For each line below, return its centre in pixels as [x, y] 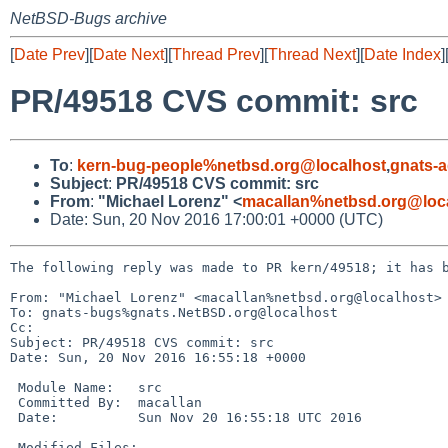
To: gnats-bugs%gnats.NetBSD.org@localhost [174, 312]
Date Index [402, 54]
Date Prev [49, 54]
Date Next [128, 54]
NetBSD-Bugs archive [88, 18]
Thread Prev [216, 54]
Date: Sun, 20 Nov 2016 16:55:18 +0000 [158, 357]
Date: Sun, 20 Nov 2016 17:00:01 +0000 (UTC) [216, 219]
